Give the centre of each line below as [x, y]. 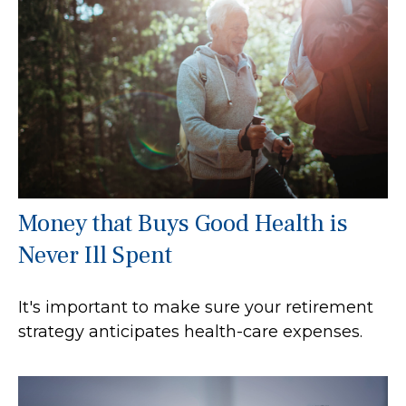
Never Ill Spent [95, 256]
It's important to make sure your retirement [196, 308]
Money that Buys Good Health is [183, 224]
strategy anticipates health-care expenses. [190, 332]
